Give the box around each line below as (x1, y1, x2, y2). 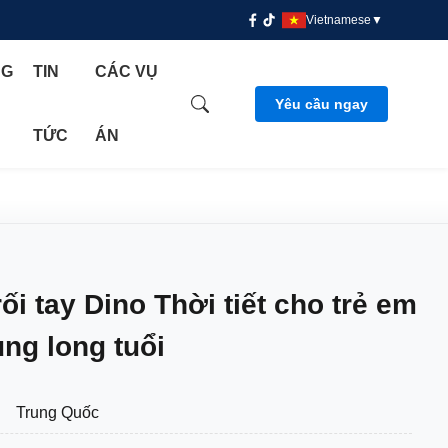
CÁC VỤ (94, 63, 158, 80)
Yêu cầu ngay (275, 96, 368, 112)
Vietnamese (306, 13, 371, 27)
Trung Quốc (16, 404, 99, 421)
